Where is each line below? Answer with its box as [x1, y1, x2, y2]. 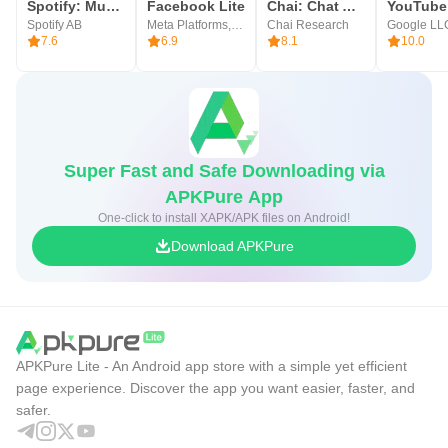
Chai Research [267, 18, 349, 32]
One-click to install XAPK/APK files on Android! [98, 211, 350, 225]
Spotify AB [27, 18, 82, 32]
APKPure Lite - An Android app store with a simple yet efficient [16, 358, 407, 374]
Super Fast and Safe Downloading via [63, 161, 385, 181]
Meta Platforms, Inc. [231, 18, 243, 32]
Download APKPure [170, 238, 294, 254]
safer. [16, 402, 51, 418]
